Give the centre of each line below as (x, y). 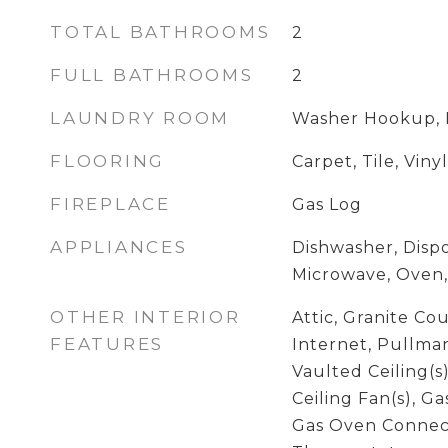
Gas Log (326, 204)
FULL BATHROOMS (152, 75)
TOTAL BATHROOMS (160, 32)
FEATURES (107, 344)
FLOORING (107, 161)
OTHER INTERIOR (145, 317)
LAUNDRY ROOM (140, 118)
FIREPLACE (110, 204)
